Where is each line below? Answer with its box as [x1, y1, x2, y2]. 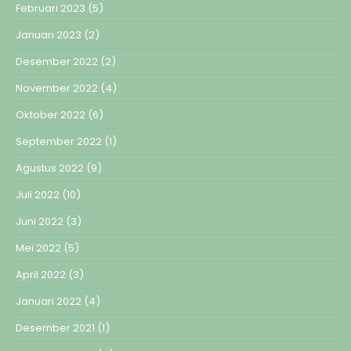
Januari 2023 [16, 27, 81, 42]
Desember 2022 [16, 53, 98, 69]
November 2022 [16, 80, 98, 96]
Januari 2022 [16, 293, 81, 309]
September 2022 [16, 133, 102, 149]
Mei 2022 [16, 240, 61, 255]
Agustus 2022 [16, 160, 84, 175]
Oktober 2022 [16, 107, 85, 122]
